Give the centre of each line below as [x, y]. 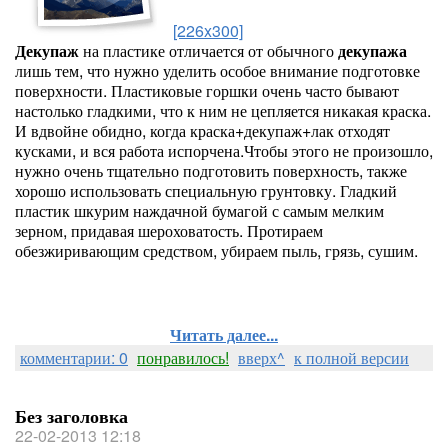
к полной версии [351, 357]
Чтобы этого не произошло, [338, 150]
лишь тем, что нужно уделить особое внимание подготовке [217, 70]
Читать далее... [224, 334]
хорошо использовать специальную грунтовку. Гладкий [206, 190]
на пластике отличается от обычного [210, 50]
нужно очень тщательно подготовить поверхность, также [211, 170]
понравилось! [183, 357]
